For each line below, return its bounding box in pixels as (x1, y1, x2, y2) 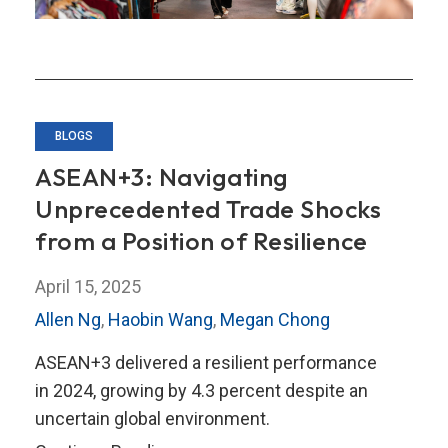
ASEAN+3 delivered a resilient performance (35, 351, 377, 373)
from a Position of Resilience (35, 224, 368, 257)
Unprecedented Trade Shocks (35, 192, 381, 225)
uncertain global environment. (35, 407, 270, 429)
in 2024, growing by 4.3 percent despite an (35, 379, 368, 401)
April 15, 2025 (35, 275, 141, 297)
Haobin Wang (108, 308, 213, 330)
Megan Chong (220, 308, 330, 330)
